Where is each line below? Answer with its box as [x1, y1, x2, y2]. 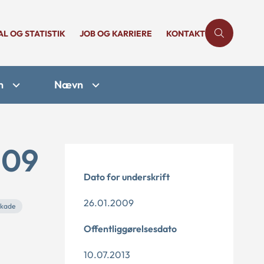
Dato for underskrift [84, 171, 170, 183]
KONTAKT [166, 28, 205, 39]
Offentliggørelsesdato [84, 223, 177, 235]
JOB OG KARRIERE [80, 28, 152, 39]
